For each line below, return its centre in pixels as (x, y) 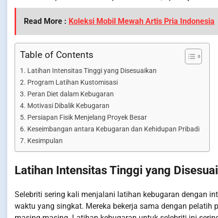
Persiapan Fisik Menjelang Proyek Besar (87, 117)
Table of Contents (57, 54)
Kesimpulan (45, 141)
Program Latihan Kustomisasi (72, 82)
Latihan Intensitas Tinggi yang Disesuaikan (92, 71)
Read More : (46, 21)
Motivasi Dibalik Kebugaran (68, 106)
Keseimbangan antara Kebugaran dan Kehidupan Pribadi (113, 129)
